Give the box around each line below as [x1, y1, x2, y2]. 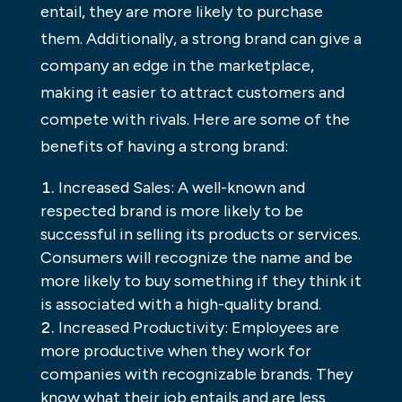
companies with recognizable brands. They [39, 364, 353, 385]
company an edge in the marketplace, [39, 56, 314, 76]
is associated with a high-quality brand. [39, 294, 321, 315]
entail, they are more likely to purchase [39, 2, 323, 22]
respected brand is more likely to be [39, 201, 303, 222]
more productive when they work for [39, 341, 311, 362]
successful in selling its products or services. [39, 224, 361, 245]
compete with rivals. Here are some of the [39, 109, 350, 130]
